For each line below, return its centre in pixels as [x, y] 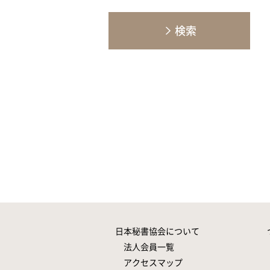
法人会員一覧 [149, 246]
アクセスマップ [153, 262]
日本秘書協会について [157, 231]
